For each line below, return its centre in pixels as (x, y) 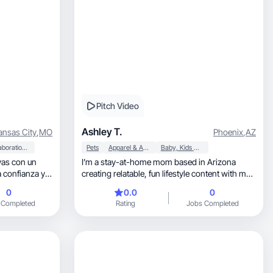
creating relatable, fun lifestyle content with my (115, 173)
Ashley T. (102, 132)
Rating (125, 203)
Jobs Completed (212, 203)
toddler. (95, 185)
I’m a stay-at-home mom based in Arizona (159, 162)
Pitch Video (118, 106)
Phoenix (228, 132)
